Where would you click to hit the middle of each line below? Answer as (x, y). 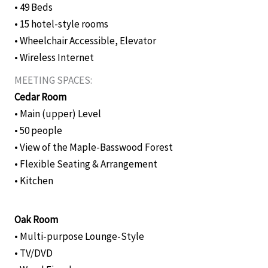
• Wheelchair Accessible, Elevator (85, 40)
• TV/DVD (33, 253)
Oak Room (36, 219)
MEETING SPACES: (53, 80)
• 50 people (38, 130)
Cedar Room (40, 97)
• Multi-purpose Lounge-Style (79, 236)
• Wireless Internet (54, 57)
